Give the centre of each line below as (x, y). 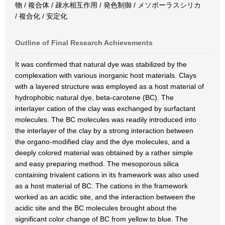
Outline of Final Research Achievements (84, 43)
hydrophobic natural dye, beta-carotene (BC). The (94, 97)
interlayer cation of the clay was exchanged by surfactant (105, 108)
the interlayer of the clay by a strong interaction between (104, 131)
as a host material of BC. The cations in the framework (101, 186)
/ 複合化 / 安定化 (41, 16)
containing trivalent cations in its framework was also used (107, 175)
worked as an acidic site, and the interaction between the (105, 197)
